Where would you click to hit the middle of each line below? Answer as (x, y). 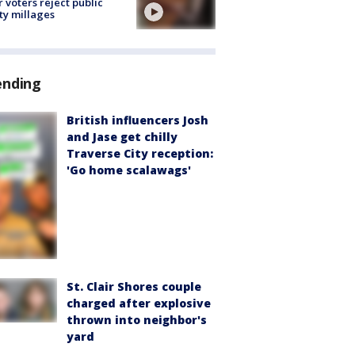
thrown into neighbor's (137, 319)
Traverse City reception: (140, 154)
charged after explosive (139, 303)
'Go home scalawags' (129, 170)
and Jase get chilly (122, 137)
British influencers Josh (137, 120)
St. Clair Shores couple (134, 286)
